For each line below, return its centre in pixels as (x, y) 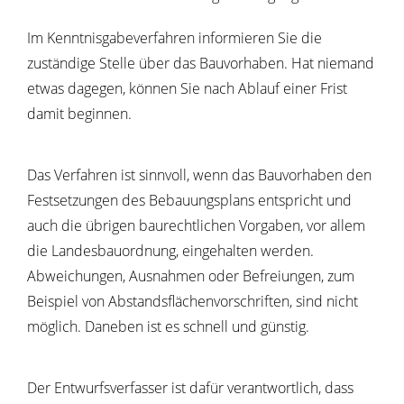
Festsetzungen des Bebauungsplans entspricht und (189, 200)
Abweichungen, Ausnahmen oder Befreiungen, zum (191, 276)
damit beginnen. (79, 114)
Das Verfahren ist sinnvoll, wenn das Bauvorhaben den (199, 175)
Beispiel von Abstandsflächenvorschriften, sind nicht (193, 301)
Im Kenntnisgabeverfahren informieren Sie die (174, 38)
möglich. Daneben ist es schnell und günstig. (168, 326)
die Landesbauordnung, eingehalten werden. (170, 251)
